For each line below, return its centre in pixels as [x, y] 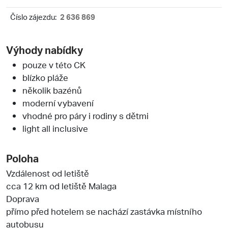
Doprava [23, 198]
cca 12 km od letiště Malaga [61, 186]
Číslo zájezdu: [33, 17]
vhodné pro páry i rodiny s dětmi [85, 115]
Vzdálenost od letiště [48, 173]
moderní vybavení [58, 103]
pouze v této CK [54, 64]
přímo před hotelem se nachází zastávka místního [104, 211]
